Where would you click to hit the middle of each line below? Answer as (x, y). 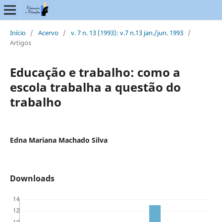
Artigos (20, 42)
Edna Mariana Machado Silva (58, 140)
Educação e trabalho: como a (95, 72)
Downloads (32, 178)
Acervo (48, 32)
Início (18, 32)
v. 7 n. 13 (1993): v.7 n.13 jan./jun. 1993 (127, 32)
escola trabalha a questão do (95, 87)
